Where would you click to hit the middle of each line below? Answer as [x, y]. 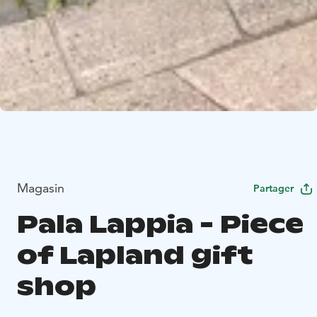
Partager [273, 188]
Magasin [41, 188]
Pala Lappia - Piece [160, 224]
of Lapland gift [135, 255]
